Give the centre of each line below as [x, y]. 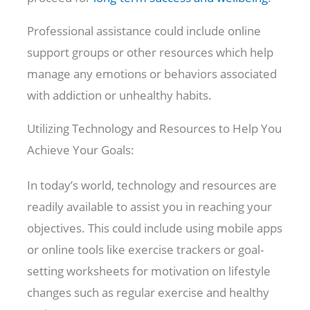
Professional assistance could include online [144, 31]
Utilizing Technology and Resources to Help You [155, 129]
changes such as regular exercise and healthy [148, 293]
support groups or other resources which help [151, 53]
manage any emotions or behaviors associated [152, 74]
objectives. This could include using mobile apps [155, 228]
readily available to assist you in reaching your [150, 207]
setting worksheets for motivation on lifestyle [149, 271]
